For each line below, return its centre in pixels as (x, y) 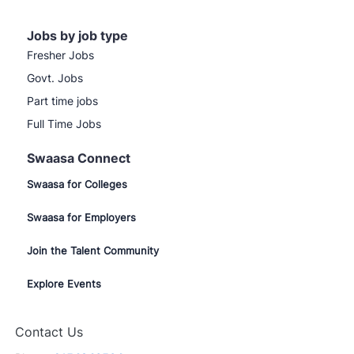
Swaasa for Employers (81, 217)
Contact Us (49, 331)
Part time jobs (62, 100)
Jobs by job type (77, 35)
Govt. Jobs (55, 77)
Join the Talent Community (93, 250)
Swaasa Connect (79, 158)
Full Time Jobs (64, 123)
